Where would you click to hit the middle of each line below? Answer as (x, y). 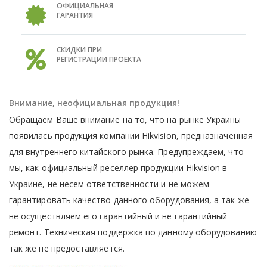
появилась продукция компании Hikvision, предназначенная (131, 135)
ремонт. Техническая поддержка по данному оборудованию (133, 232)
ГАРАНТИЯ (75, 15)
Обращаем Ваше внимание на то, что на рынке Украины (125, 119)
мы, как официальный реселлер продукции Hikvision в (118, 167)
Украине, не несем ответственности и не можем (109, 184)
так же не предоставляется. (67, 248)
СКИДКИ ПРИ (79, 49)
